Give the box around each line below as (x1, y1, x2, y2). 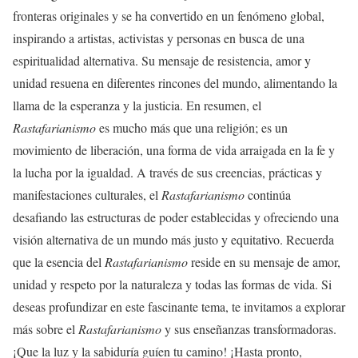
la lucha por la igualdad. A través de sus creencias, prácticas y (13, 164, 322, 181)
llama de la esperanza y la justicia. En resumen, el (13, 97, 261, 114)
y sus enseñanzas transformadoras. (161, 320, 336, 338)
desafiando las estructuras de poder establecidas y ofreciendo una (13, 209, 339, 226)
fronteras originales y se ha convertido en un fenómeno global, (13, 7, 324, 25)
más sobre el (13, 320, 78, 338)
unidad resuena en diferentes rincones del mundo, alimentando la (13, 74, 337, 92)
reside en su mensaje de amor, (188, 253, 340, 271)
